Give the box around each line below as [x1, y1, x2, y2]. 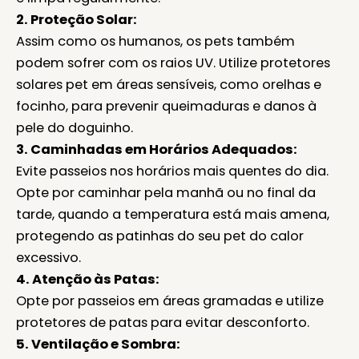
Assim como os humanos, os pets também [16, 31, 295, 50]
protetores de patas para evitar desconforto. [16, 313, 309, 332]
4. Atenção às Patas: [16, 269, 159, 288]
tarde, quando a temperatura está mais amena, [16, 204, 329, 224]
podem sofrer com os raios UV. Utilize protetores [16, 53, 330, 72]
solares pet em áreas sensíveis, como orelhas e [16, 75, 321, 94]
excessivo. [16, 248, 81, 267]
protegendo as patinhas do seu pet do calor [16, 226, 304, 245]
